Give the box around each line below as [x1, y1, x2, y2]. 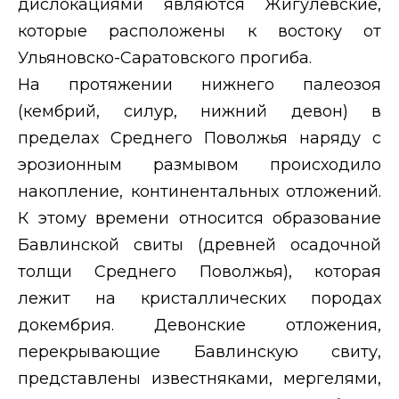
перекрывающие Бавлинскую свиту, [18, 341, 381, 362]
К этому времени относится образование [18, 208, 381, 228]
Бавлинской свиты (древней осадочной [18, 234, 381, 255]
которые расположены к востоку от [18, 20, 381, 41]
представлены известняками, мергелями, [18, 368, 381, 388]
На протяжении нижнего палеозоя [18, 74, 381, 94]
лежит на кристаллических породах [18, 288, 381, 308]
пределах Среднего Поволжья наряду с [18, 127, 381, 148]
